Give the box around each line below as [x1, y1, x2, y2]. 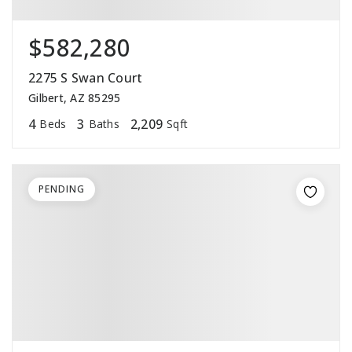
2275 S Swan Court [28, 69, 143, 87]
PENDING [38, 182, 85, 196]
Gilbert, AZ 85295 [28, 90, 121, 106]
